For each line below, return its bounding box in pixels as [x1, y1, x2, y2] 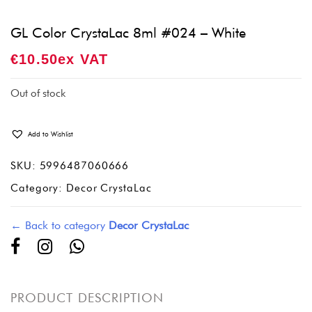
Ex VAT [58, 52, 109, 67]
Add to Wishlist [28, 129, 73, 138]
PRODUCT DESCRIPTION [10, 290, 164, 306]
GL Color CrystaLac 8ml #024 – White [10, 24, 246, 41]
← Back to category [10, 219, 109, 233]
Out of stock [10, 87, 65, 99]
